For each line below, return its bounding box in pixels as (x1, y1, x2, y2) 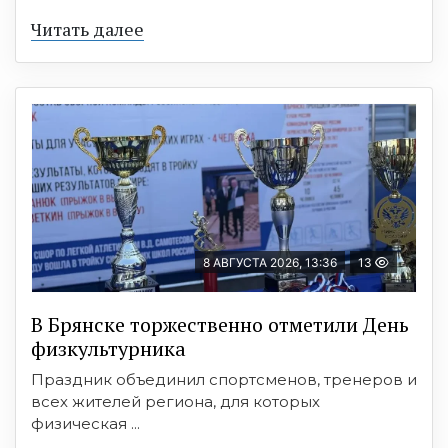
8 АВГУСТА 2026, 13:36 (203, 254, 337, 270)
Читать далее (31, 16, 144, 41)
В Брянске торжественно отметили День (31, 310, 409, 338)
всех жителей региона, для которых (31, 391, 320, 411)
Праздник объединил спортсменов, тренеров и (31, 369, 417, 389)
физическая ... (31, 413, 140, 433)
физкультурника (31, 334, 186, 362)
